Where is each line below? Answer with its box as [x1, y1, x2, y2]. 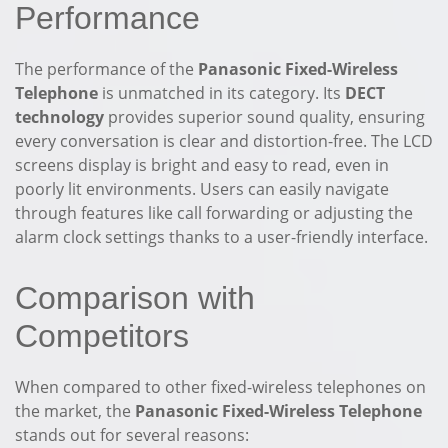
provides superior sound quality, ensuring [104, 106, 425, 128]
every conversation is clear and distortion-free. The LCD [15, 130, 433, 152]
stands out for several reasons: [15, 424, 249, 446]
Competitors [15, 318, 189, 354]
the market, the [15, 400, 135, 422]
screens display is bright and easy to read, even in [15, 154, 389, 176]
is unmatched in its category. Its [98, 82, 345, 104]
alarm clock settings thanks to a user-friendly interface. [15, 226, 428, 248]
